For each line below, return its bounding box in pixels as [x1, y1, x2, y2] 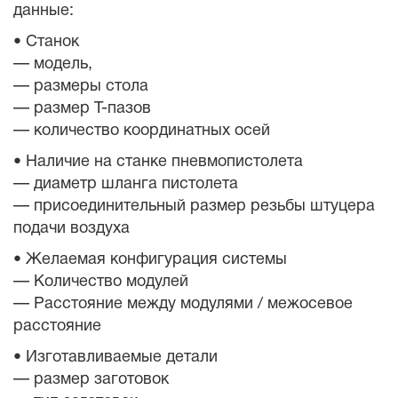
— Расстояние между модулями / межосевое [13, 297, 353, 312]
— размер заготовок [13, 372, 169, 387]
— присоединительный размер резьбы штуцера [13, 199, 375, 214]
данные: [13, 4, 74, 19]
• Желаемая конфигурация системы [13, 252, 287, 267]
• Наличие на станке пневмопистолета [13, 155, 303, 170]
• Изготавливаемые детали [13, 350, 218, 365]
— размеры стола [13, 79, 148, 94]
